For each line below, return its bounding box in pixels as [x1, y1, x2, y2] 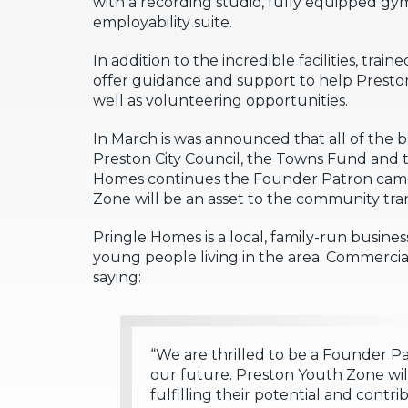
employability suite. [93, 14, 232, 31]
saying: [93, 269, 141, 286]
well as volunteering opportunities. [93, 92, 348, 109]
